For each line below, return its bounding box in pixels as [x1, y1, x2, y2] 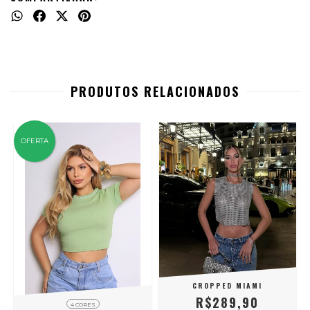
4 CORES [70, 301, 95, 309]
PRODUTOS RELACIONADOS [71, 82, 239, 101]
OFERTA [21, 136, 48, 146]
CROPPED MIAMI [192, 280, 262, 291]
